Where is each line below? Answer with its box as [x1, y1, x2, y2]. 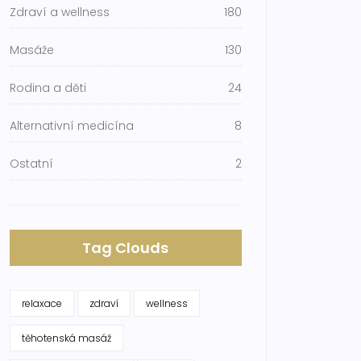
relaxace [22, 297, 62, 310]
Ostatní [10, 156, 53, 172]
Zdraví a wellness [10, 4, 110, 20]
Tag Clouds [82, 238, 169, 258]
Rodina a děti [10, 80, 86, 96]
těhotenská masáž [22, 331, 111, 345]
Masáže [10, 42, 54, 58]
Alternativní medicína [10, 118, 134, 134]
